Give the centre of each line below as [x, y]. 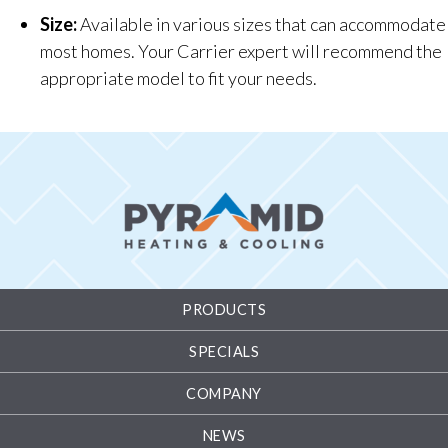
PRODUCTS [224, 309]
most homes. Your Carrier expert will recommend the [241, 51]
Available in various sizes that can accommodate [261, 24]
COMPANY [224, 393]
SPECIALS [224, 351]
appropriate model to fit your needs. [178, 78]
